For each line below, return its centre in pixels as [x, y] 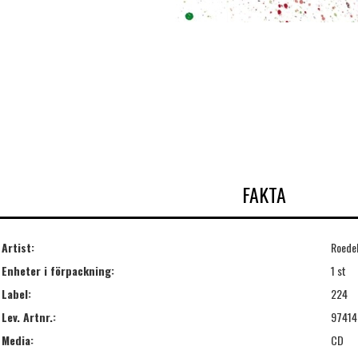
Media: [18, 340]
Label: [16, 293]
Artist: [18, 247]
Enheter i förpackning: [58, 270]
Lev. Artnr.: [29, 316]
